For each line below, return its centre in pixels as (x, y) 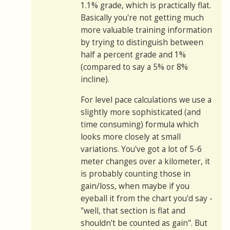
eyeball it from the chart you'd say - (147, 199)
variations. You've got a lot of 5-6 (141, 149)
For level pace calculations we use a (146, 100)
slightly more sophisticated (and (141, 112)
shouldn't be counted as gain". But (144, 223)
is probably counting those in (136, 174)
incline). (95, 80)
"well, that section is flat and (133, 211)
